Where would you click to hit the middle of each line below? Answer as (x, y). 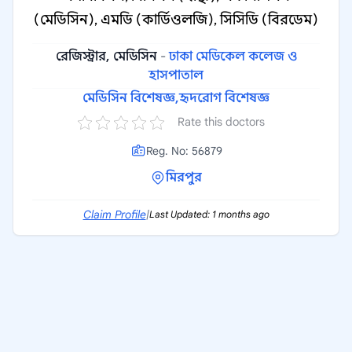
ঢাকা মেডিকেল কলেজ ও (233, 57)
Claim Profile (114, 214)
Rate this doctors (221, 122)
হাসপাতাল (176, 75)
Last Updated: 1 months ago (209, 214)
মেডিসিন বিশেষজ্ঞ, (131, 98)
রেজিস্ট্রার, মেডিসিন (106, 57)
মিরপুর (184, 178)
